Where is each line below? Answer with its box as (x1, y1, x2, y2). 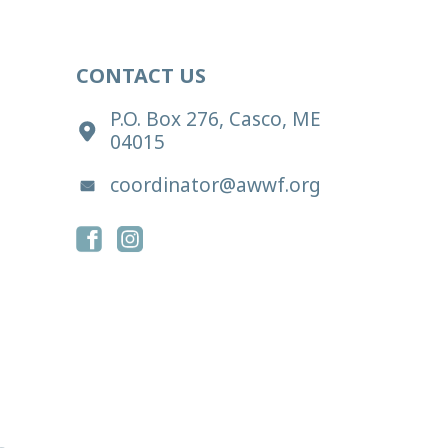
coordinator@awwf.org (110, 152, 321, 179)
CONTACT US (76, 42, 206, 70)
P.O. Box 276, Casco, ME (110, 86, 321, 113)
